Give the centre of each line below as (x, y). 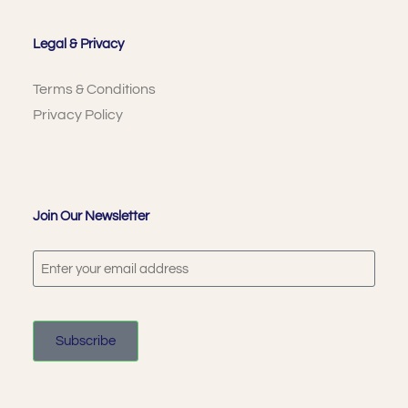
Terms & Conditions (94, 89)
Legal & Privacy (78, 44)
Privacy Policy (77, 114)
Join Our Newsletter (91, 217)
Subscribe (85, 341)
